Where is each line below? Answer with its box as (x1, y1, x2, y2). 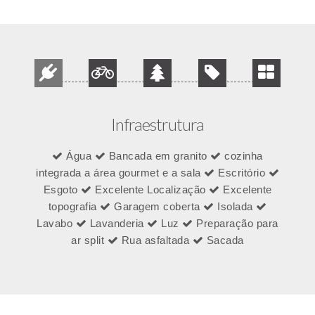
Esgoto (43, 184, 81, 196)
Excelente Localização (91, 184, 209, 196)
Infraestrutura (111, 114, 204, 135)
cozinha (221, 150, 263, 162)
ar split (71, 234, 108, 247)
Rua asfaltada (118, 234, 193, 247)
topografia (48, 200, 100, 213)
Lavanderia (86, 217, 148, 230)
